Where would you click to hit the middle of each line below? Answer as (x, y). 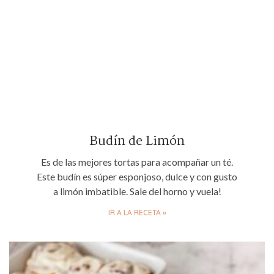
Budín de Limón (137, 141)
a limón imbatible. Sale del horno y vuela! (137, 191)
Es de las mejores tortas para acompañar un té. (137, 161)
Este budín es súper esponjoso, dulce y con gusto (137, 176)
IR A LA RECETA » (137, 212)
